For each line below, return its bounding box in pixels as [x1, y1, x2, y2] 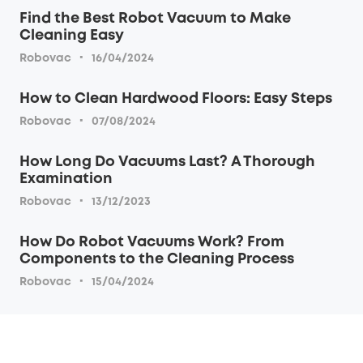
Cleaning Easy [19, 29, 124, 43]
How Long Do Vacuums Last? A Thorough [19, 156, 315, 169]
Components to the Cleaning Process [19, 253, 294, 267]
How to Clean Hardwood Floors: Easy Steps [19, 92, 332, 106]
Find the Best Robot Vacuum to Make [19, 12, 291, 26]
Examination [19, 173, 113, 186]
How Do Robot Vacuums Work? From [19, 236, 284, 250]
